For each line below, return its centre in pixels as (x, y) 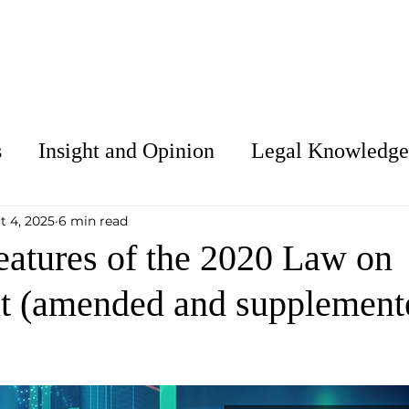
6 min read (93, 220)
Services (185, 57)
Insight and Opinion (126, 151)
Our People (309, 57)
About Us (70, 57)
